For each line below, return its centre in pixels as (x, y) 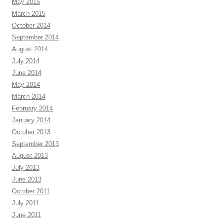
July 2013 (26, 167)
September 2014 (35, 37)
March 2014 (29, 96)
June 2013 (27, 179)
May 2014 (26, 85)
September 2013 (35, 144)
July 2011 (25, 203)
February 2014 (32, 108)
